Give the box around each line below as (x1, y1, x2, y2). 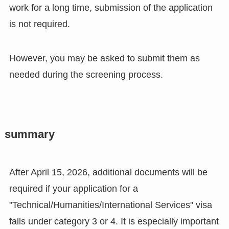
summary (4, 128, 55, 141)
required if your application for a (9, 184, 138, 194)
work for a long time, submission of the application (9, 2, 213, 13)
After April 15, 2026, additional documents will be (9, 167, 208, 178)
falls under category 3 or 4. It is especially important (9, 216, 219, 227)
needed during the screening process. (9, 70, 163, 80)
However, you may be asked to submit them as (9, 53, 200, 64)
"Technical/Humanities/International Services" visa (9, 200, 212, 211)
